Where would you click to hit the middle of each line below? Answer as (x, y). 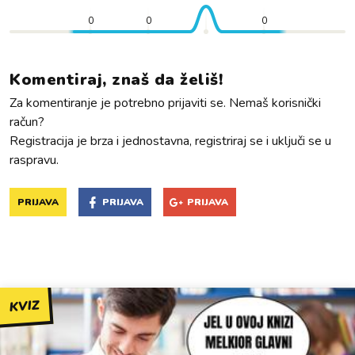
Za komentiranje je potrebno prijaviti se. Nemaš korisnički (165, 103)
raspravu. (34, 160)
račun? (27, 122)
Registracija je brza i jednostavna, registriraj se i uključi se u (170, 141)
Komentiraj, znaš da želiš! (116, 80)
